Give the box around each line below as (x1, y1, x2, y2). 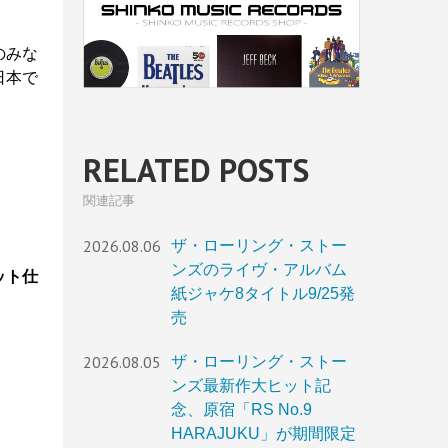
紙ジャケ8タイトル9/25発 (171, 285, 355, 303)
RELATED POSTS (83, 149, 309, 192)
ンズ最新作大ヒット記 (171, 377, 331, 395)
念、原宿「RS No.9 (171, 401, 312, 419)
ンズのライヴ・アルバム (171, 261, 347, 279)
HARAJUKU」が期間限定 (171, 425, 356, 443)
